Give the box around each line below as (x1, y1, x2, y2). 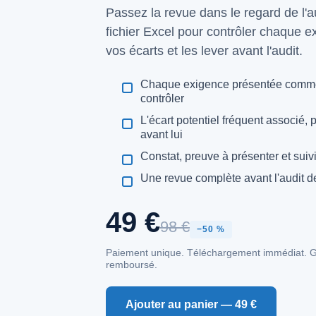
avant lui (140, 128, 183, 140)
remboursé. (106, 260, 157, 270)
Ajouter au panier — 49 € (126, 298, 257, 310)
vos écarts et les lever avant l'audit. (106, 44, 303, 58)
